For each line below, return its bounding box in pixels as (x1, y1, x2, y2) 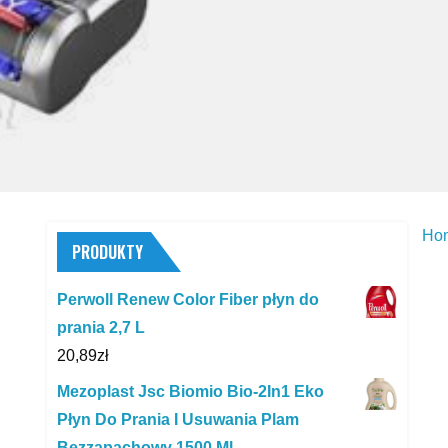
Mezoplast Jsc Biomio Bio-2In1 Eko (57, 382, 324, 400)
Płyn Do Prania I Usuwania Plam (57, 410, 299, 428)
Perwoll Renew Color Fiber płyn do (57, 290, 319, 308)
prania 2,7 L (57, 318, 145, 336)
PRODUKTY (72, 239, 143, 264)
